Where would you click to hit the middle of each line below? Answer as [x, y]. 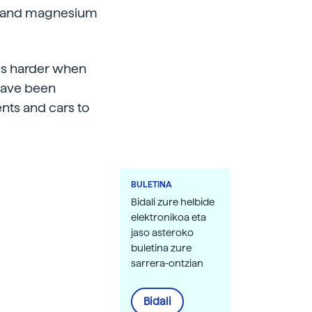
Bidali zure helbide [173, 202]
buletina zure [161, 248]
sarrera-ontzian [167, 263]
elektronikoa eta [169, 217]
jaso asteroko [162, 233]
